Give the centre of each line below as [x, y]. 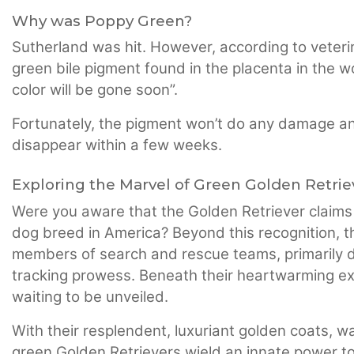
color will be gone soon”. [95, 90]
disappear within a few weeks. [117, 145]
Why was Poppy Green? [102, 21]
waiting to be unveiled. [90, 297]
